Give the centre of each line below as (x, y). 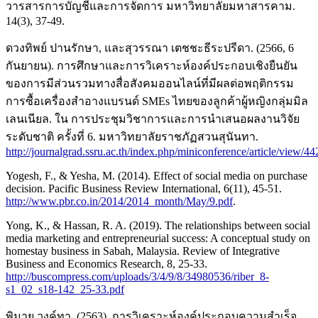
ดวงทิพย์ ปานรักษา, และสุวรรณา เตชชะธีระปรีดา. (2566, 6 (150, 48)
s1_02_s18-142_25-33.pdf (65, 289)
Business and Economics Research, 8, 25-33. (106, 263)
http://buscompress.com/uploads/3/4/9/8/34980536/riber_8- (137, 276)
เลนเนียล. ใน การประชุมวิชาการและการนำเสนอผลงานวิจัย (153, 119)
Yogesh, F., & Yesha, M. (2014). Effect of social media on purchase (157, 175)
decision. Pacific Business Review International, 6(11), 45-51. (144, 188)
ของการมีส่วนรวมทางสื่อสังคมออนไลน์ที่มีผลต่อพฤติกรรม (150, 83)
